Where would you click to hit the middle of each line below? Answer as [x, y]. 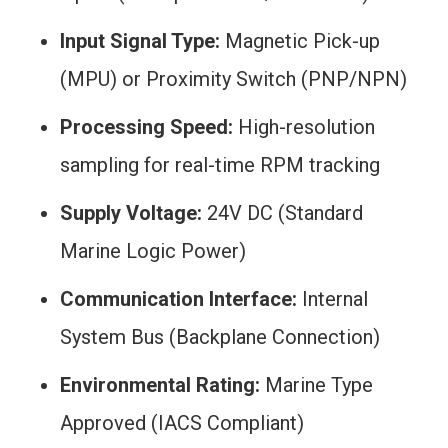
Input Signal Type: [140, 41]
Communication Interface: [178, 299]
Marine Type [316, 385]
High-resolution [304, 127]
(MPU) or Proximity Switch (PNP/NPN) [233, 79]
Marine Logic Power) [153, 251]
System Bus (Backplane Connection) [220, 337]
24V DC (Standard [282, 213]
